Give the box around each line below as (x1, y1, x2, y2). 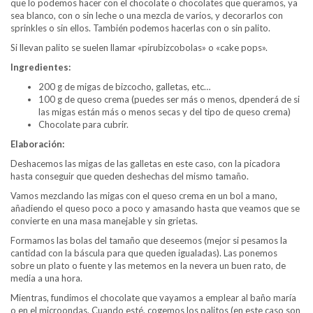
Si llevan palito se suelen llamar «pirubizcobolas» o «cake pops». (10, 41, 268, 53)
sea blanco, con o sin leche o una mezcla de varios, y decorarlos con (10, 9, 283, 21)
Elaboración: (10, 138, 64, 150)
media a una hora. (10, 272, 82, 284)
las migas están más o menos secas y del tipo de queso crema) (38, 105, 291, 117)
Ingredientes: (10, 61, 71, 73)
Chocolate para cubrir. (38, 118, 129, 130)
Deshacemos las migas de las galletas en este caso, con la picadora (10, 157, 280, 169)
